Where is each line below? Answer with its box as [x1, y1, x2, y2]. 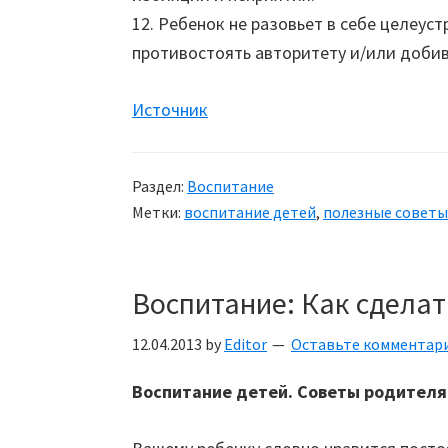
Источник [132, 98, 208, 121]
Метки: [132, 202, 184, 222]
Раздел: [132, 176, 187, 196]
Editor [224, 334, 267, 354]
